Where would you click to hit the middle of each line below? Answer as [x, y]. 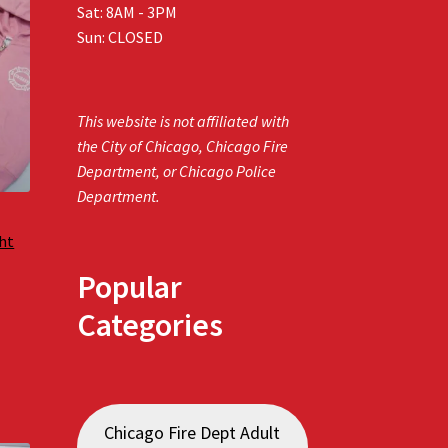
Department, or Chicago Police [176, 171]
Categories [149, 325]
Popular [129, 287]
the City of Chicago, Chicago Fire [182, 146]
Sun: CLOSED [119, 36]
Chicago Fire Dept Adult [192, 432]
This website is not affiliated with [182, 121]
